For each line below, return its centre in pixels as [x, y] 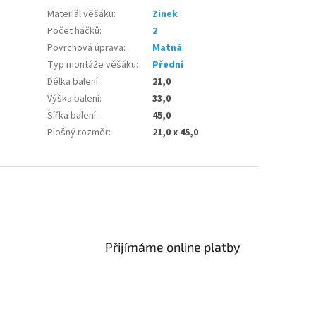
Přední [168, 65]
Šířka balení [72, 116]
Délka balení [73, 82]
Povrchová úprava [86, 48]
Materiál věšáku [81, 14]
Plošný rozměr [78, 133]
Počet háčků [74, 31]
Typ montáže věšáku [92, 65]
